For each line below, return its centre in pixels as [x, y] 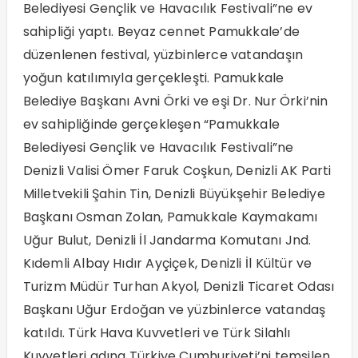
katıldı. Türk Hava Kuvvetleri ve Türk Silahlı [157, 333]
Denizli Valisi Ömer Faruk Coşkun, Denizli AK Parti [177, 171]
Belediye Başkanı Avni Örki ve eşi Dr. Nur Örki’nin [175, 101]
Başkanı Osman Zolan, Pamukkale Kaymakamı [170, 217]
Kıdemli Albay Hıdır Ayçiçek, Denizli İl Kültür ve [167, 264]
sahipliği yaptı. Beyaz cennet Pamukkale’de [161, 32]
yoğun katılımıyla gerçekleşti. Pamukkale [153, 78]
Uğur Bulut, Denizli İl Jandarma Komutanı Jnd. [167, 241]
